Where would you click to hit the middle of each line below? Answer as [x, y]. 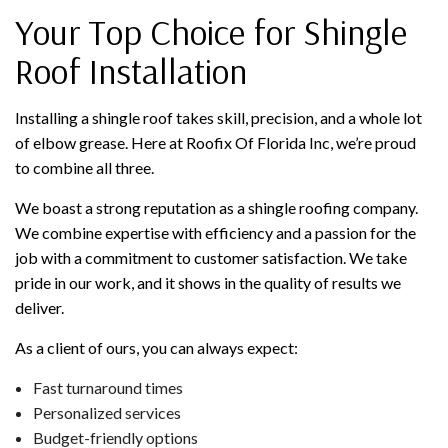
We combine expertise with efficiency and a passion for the [215, 232]
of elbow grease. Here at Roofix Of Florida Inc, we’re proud [215, 142]
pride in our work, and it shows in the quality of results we [208, 282]
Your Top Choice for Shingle [211, 31]
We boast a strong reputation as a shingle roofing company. [216, 207]
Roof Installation [131, 70]
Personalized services [106, 412]
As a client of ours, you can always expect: [156, 347]
